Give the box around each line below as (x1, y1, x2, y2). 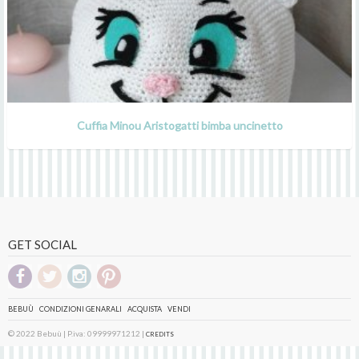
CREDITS (146, 329, 174, 338)
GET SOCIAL (8, 236, 77, 252)
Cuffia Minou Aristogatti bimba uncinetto (76, 118, 283, 132)
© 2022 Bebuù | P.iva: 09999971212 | (8, 328, 146, 338)
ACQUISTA (127, 304, 162, 313)
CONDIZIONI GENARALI (39, 304, 122, 313)
